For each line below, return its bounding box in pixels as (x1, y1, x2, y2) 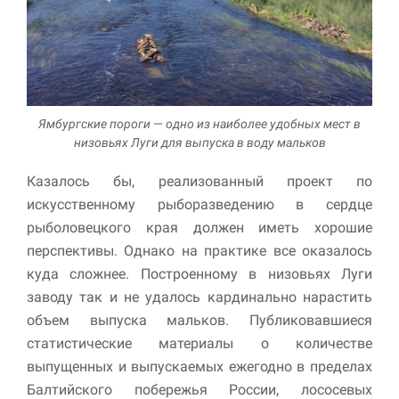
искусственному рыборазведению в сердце (27, 195, 372, 213)
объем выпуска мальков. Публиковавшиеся (27, 311, 372, 329)
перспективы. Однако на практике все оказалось (27, 241, 372, 259)
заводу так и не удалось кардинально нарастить (27, 288, 372, 305)
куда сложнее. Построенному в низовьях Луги (27, 265, 372, 282)
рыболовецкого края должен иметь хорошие (27, 218, 372, 236)
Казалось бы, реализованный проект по (27, 172, 372, 190)
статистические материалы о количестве (27, 334, 372, 352)
